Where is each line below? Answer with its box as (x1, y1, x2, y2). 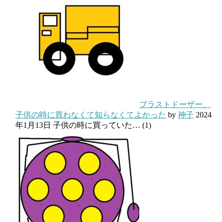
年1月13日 (15, 120, 51, 129)
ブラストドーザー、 (139, 100, 211, 109)
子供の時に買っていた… (53, 120, 140, 129)
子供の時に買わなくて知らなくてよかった (15, 110, 166, 119)
